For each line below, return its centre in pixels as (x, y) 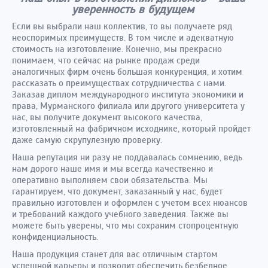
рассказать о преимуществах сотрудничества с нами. (119, 83)
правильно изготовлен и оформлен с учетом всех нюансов (130, 203)
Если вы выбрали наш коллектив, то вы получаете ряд (122, 26)
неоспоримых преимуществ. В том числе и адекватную (123, 38)
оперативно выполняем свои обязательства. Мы (110, 180)
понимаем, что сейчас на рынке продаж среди (106, 60)
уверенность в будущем (133, 9)
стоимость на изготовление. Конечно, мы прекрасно (117, 49)
